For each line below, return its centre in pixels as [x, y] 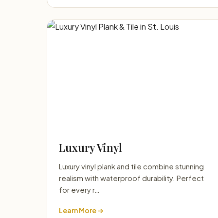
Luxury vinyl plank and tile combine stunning [131, 166]
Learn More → [81, 210]
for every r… [79, 190]
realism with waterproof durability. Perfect [131, 178]
